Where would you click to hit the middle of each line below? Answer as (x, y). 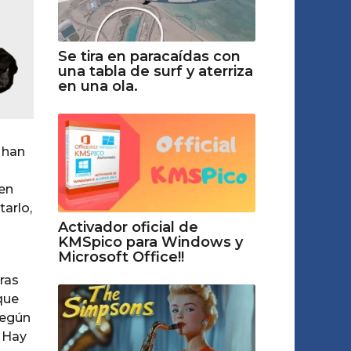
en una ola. (98, 86)
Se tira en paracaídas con (149, 56)
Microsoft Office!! (121, 257)
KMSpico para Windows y (150, 242)
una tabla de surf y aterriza (155, 71)
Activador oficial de (128, 227)
